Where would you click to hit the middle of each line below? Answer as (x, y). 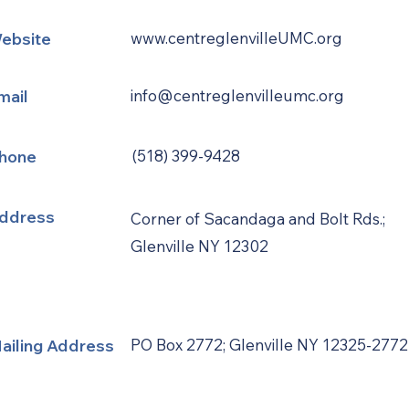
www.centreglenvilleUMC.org (236, 38)
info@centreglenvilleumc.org (237, 95)
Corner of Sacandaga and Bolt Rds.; (258, 219)
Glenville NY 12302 (199, 246)
